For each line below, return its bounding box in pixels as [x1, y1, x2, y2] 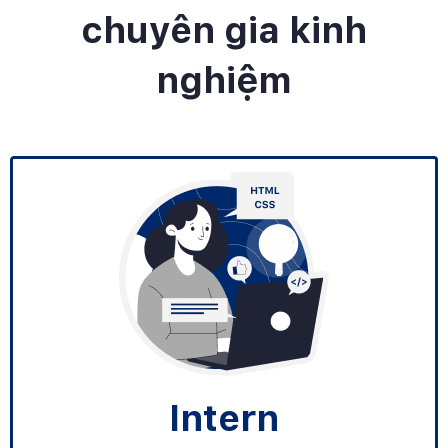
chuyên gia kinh [81, 9, 367, 53]
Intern [169, 397, 279, 441]
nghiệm [156, 59, 292, 103]
